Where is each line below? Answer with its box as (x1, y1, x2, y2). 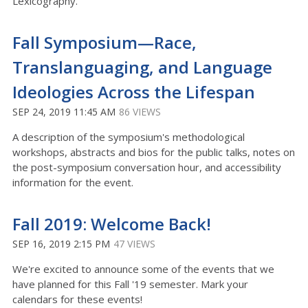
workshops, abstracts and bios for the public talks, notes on (12, 145, 295, 159)
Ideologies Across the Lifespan (12, 80, 255, 103)
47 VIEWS (113, 237, 155, 250)
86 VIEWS (119, 105, 161, 118)
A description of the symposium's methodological (12, 130, 245, 144)
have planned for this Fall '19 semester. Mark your (12, 277, 248, 291)
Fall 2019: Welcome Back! (12, 212, 211, 235)
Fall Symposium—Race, (12, 31, 197, 54)
